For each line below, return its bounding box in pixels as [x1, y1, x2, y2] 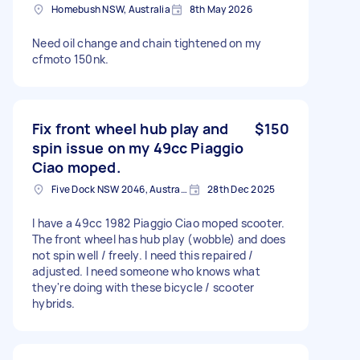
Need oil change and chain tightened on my [32, 35, 262, 51]
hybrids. [32, 295, 75, 311]
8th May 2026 [189, 2, 252, 16]
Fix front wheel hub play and [32, 118, 229, 138]
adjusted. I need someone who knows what [32, 263, 260, 279]
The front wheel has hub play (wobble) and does [32, 231, 286, 247]
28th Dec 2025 [207, 182, 276, 196]
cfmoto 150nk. [32, 51, 109, 67]
